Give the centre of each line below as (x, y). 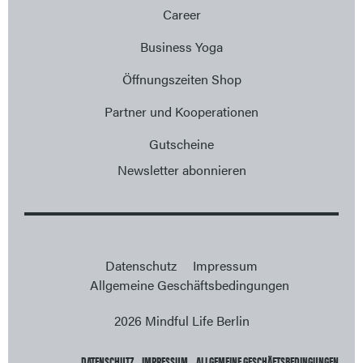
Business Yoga (181, 47)
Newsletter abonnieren (181, 170)
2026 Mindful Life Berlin (181, 320)
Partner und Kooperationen (181, 111)
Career (181, 14)
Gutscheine (181, 144)
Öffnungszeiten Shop (181, 79)
